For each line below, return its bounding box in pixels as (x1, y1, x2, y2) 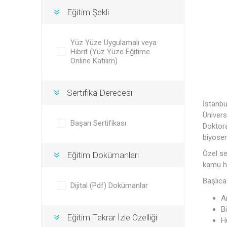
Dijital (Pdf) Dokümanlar (70, 181, 148, 190)
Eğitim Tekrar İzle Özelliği (66, 212, 157, 222)
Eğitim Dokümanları (66, 150, 139, 160)
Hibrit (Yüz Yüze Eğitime (70, 47, 150, 56)
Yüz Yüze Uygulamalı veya (70, 38, 157, 47)
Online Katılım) (70, 56, 118, 65)
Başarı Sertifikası (70, 119, 126, 128)
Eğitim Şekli (66, 7, 109, 17)
